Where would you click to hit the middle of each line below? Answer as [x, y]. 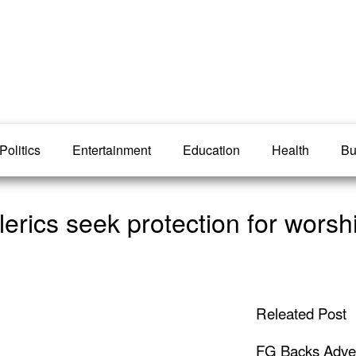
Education [211, 150]
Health [290, 150]
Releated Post [301, 313]
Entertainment [112, 150]
